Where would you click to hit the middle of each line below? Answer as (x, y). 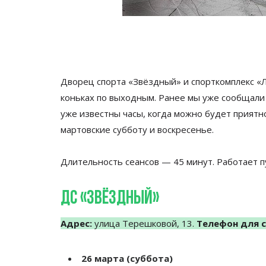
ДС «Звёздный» (110, 199)
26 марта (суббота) (127, 258)
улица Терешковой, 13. (144, 223)
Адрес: (76, 223)
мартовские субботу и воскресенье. (137, 129)
